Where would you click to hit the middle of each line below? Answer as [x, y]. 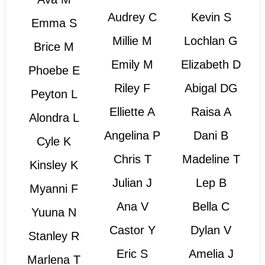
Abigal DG [211, 88]
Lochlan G [211, 41]
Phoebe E [54, 71]
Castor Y [132, 230]
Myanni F [54, 189]
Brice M [54, 47]
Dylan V [211, 230]
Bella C [211, 207]
